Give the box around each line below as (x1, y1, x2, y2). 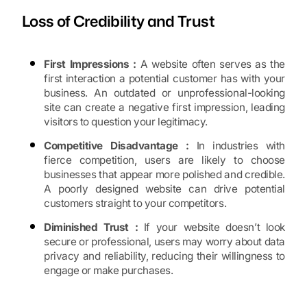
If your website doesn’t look (138, 221, 285, 234)
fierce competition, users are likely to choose (44, 153, 285, 167)
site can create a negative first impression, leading (44, 101, 285, 114)
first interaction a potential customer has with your (44, 72, 285, 86)
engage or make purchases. (44, 264, 173, 278)
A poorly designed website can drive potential (44, 182, 285, 196)
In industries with (188, 139, 285, 153)
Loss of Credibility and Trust (22, 10, 214, 32)
